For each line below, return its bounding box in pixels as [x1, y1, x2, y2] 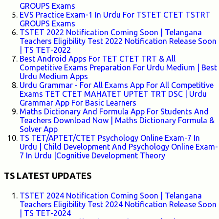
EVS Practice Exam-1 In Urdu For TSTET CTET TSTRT [20, 10, 211, 20]
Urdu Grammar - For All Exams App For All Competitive [20, 81, 214, 90]
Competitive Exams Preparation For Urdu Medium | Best [20, 63, 217, 72]
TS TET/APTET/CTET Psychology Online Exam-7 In [20, 133, 200, 143]
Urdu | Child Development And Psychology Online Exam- [20, 142, 218, 152]
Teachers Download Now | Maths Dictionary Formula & [20, 116, 215, 125]
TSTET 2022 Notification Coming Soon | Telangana [20, 28, 202, 37]
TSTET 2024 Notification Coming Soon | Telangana [20, 191, 202, 200]
